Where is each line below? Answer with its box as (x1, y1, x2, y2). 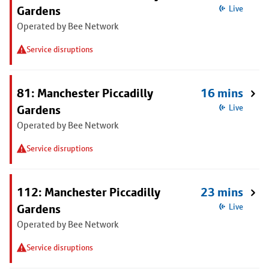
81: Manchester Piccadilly (17, 86, 153, 100)
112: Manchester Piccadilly (17, 185, 160, 199)
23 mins (201, 185, 244, 199)
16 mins (200, 86, 243, 100)
